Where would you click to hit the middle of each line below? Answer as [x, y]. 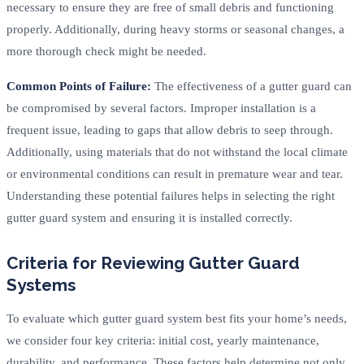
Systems [41, 284]
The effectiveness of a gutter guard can [251, 86]
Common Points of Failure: [79, 86]
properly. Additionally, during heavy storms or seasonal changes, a [175, 29]
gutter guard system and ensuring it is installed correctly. [149, 217]
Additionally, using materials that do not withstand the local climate [177, 152]
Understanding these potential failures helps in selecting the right [171, 195]
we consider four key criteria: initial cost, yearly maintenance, [163, 340]
